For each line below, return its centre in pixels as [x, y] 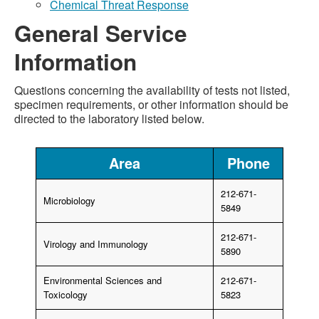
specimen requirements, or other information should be [151, 104]
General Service [101, 33]
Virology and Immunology [96, 244]
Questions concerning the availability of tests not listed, [152, 90]
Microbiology [69, 200]
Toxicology [66, 294]
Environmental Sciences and [103, 280]
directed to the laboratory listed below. [109, 119]
